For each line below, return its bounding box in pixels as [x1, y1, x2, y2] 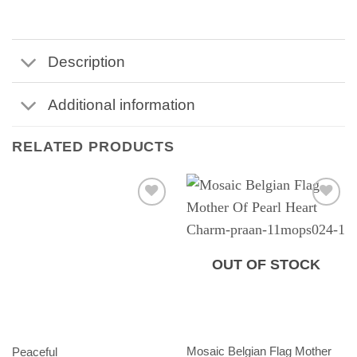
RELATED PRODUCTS [12, 138, 175, 155]
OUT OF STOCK [211, 257, 320, 273]
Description [47, 52, 125, 70]
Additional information [47, 95, 195, 113]
